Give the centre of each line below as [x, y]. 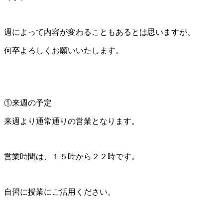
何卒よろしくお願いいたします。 [64, 51]
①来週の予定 [28, 103]
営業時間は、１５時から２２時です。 [72, 157]
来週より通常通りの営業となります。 [72, 121]
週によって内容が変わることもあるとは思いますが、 [100, 32]
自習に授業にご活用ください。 [60, 192]
